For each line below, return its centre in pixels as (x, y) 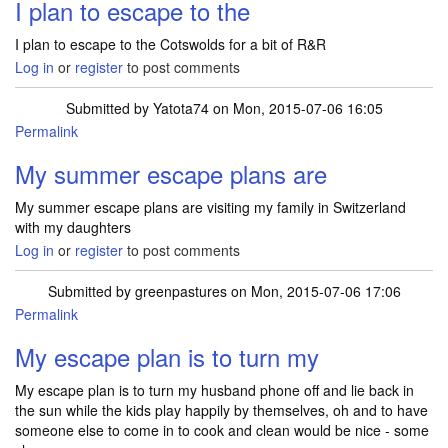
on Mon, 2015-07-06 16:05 (295, 108)
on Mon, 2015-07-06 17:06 (313, 291)
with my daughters (73, 227)
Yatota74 (180, 108)
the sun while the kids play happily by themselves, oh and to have (221, 410)
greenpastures (180, 291)
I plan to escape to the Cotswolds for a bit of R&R (170, 44)
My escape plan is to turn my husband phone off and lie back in (214, 390)
